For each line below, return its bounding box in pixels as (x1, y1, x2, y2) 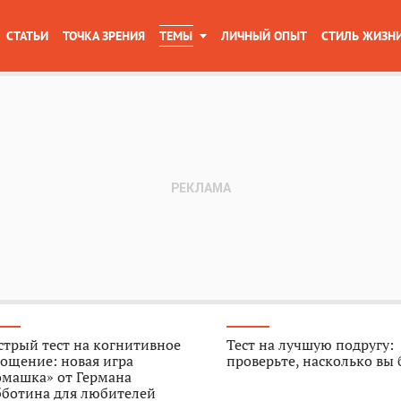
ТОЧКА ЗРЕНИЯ (63, 28, 145, 44)
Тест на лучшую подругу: (226, 335, 395, 354)
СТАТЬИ (6, 28, 48, 44)
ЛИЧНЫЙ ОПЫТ (221, 28, 307, 44)
